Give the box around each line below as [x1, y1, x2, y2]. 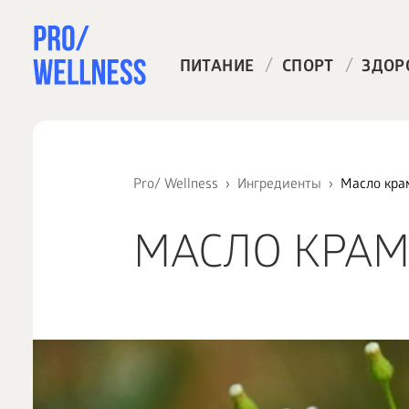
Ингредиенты [236, 177, 321, 194]
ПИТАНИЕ [179, 58, 255, 78]
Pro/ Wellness [132, 177, 218, 194]
